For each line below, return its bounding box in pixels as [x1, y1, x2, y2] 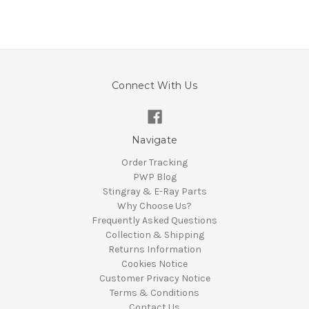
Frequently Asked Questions [92, 215, 217, 227]
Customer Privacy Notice [99, 272, 210, 285]
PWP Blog [132, 171, 177, 183]
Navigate [132, 134, 177, 147]
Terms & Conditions [110, 287, 199, 299]
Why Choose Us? [117, 200, 192, 212]
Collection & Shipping [105, 229, 204, 241]
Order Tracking [121, 157, 188, 169]
